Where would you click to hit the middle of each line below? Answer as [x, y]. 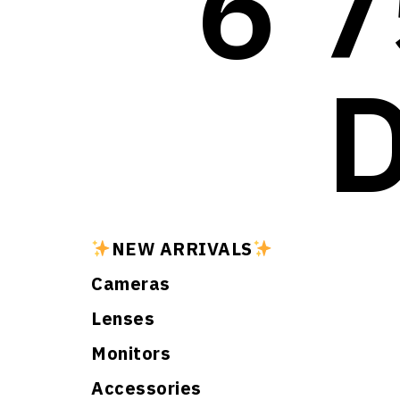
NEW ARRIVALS [182, 249]
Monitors [131, 353]
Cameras [131, 283]
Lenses [123, 318]
